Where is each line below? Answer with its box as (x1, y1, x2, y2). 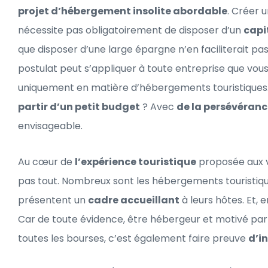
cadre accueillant (88, 193, 179, 207)
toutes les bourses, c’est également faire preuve (18, 231, 248, 245)
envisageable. (18, 118, 83, 133)
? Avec (140, 99, 176, 114)
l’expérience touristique (75, 154, 196, 169)
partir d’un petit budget (18, 99, 140, 114)
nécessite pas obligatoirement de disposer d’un (18, 23, 243, 37)
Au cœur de (18, 154, 75, 169)
